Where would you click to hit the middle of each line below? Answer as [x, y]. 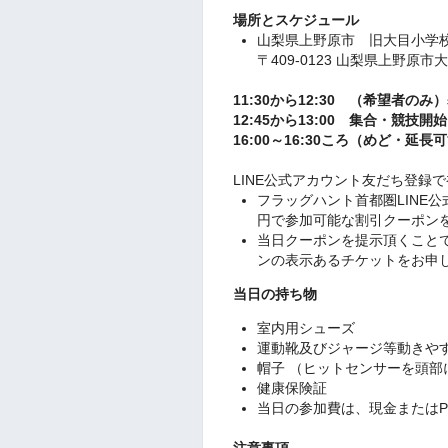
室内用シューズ [305, 327]
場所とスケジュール [296, 19]
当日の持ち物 [275, 293]
